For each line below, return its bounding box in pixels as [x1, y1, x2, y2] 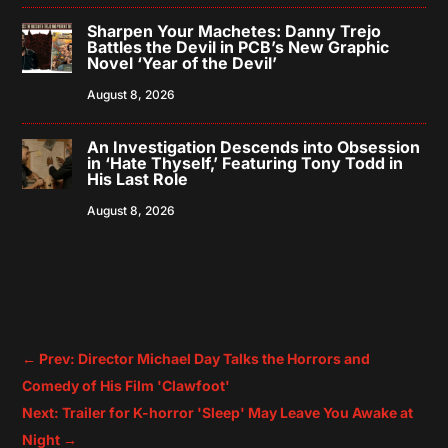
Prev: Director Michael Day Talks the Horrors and [39, 349, 371, 367]
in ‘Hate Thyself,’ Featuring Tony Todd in [87, 152, 404, 173]
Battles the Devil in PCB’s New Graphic [87, 36, 390, 57]
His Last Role [87, 168, 189, 189]
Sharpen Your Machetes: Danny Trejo [87, 20, 382, 41]
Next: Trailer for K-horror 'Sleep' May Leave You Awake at [22, 403, 414, 421]
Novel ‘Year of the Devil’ [87, 52, 278, 73]
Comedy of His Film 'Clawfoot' [22, 376, 231, 394]
